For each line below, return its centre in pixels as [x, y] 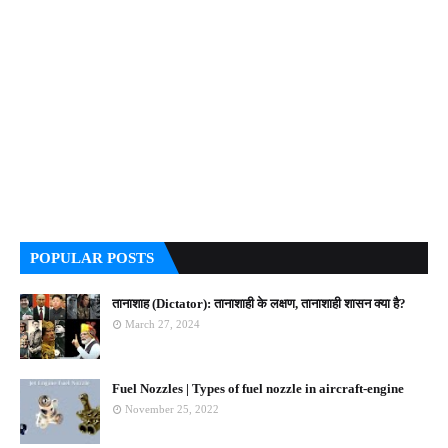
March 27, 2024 [162, 324]
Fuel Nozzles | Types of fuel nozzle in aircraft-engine [258, 388]
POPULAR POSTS [92, 258]
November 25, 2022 [172, 409]
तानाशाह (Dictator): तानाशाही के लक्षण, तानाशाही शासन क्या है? [259, 303]
